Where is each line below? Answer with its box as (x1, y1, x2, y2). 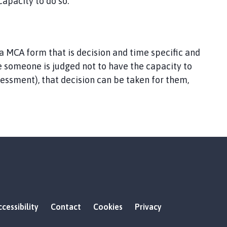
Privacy (135, 202, 162, 211)
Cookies (93, 202, 123, 211)
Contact (51, 202, 81, 211)
